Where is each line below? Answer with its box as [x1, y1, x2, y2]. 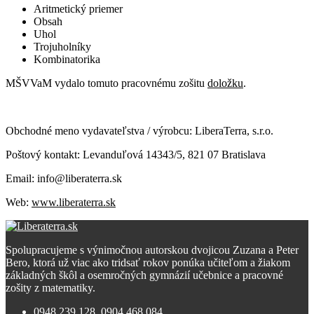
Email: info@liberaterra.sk [6, 172, 122, 184]
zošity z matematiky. [6, 281, 95, 294]
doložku [207, 76, 243, 89]
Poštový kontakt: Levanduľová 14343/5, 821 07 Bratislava [6, 148, 266, 161]
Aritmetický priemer [34, 2, 123, 15]
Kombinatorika [34, 53, 100, 65]
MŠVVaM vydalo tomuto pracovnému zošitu [6, 76, 207, 89]
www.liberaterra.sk [32, 196, 116, 208]
